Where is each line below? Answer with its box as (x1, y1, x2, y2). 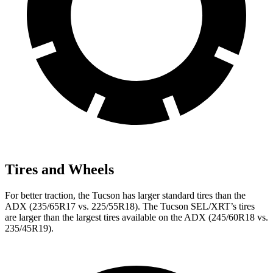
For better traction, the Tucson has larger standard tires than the (5, 190, 246, 200)
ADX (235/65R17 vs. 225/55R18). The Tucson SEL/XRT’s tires (5, 200, 255, 211)
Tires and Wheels (5, 161, 114, 177)
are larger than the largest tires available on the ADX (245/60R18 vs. (5, 211, 268, 222)
